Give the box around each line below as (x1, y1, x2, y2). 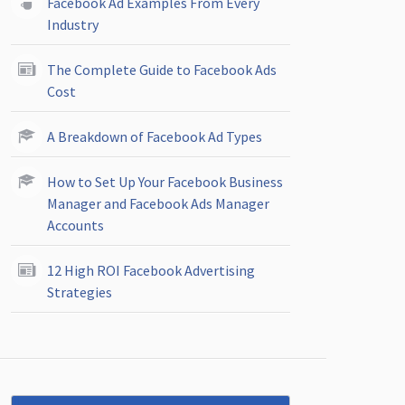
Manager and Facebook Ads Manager (47, 194, 269, 212)
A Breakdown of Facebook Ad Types (47, 127, 262, 146)
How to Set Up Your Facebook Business (47, 173, 283, 191)
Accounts (47, 216, 104, 234)
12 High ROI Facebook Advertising (47, 261, 255, 279)
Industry (47, 15, 99, 33)
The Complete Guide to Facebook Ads (47, 61, 277, 79)
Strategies (47, 283, 112, 301)
